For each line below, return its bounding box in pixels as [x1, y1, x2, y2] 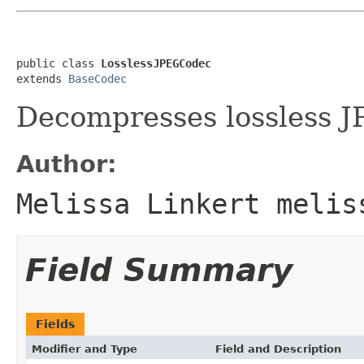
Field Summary [25, 251, 292, 288]
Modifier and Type [32, 342, 137, 355]
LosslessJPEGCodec [101, 56, 211, 70]
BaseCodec [68, 71, 127, 85]
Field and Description [215, 342, 341, 355]
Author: [16, 149, 117, 178]
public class [16, 56, 101, 70]
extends [16, 71, 68, 85]
